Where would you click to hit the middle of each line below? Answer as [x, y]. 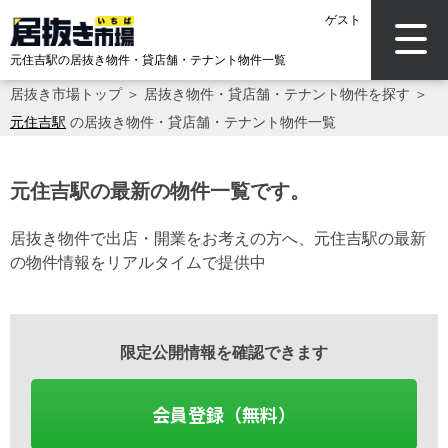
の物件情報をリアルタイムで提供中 [138, 262]
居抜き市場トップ [66, 93]
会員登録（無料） [224, 414]
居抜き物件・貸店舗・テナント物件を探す [277, 93]
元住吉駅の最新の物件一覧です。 [160, 190]
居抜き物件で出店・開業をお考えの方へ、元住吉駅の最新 [218, 238]
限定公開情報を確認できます [224, 352]
